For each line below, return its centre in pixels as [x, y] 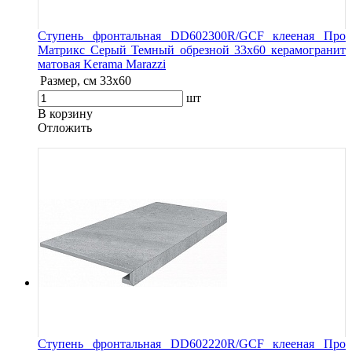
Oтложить [65, 127]
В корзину [65, 113]
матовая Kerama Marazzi [102, 64]
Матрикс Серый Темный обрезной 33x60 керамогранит [192, 49]
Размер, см [68, 80]
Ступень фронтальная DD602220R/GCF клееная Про [192, 343]
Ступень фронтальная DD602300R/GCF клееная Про [192, 35]
